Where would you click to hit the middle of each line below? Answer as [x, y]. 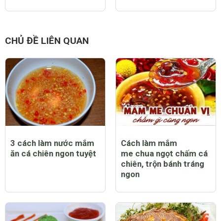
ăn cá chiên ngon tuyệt [53, 154]
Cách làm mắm [149, 143]
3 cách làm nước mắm [52, 143]
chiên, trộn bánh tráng [163, 164]
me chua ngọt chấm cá [164, 154]
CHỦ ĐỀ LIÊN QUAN [47, 40]
